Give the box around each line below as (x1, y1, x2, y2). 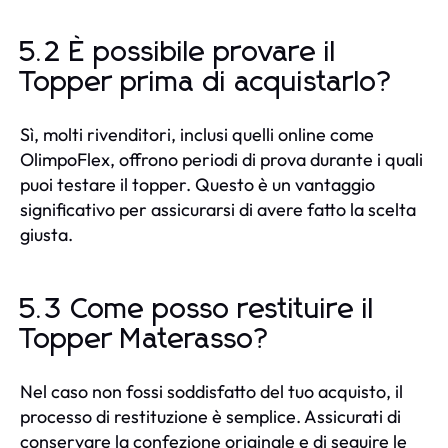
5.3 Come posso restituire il (20, 295, 374, 324)
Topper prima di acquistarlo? (20, 68, 394, 97)
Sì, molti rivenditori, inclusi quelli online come (20, 122, 374, 146)
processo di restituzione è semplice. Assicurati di (20, 404, 401, 428)
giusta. (20, 222, 73, 246)
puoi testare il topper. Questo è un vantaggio (20, 172, 375, 196)
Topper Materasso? (20, 325, 271, 354)
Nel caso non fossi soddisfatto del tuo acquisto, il (20, 379, 403, 403)
